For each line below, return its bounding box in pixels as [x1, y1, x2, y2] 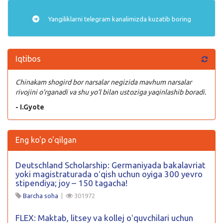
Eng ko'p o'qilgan [15, 135, 77, 144]
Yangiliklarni [46, 15, 84, 22]
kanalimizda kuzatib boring [110, 15, 191, 22]
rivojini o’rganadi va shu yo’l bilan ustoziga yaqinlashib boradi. [15, 88, 206, 96]
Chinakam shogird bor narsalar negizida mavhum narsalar [15, 78, 192, 86]
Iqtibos [15, 54, 41, 63]
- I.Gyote [15, 103, 44, 111]
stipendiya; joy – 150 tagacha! [15, 178, 127, 188]
